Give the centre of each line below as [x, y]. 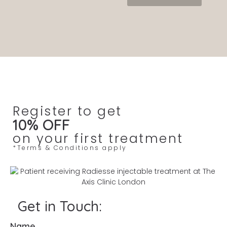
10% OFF [41, 125]
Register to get [67, 111]
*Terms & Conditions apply [70, 148]
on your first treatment [98, 139]
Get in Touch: [60, 206]
